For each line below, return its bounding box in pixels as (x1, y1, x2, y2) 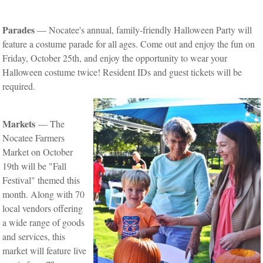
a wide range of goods (2, 215, 85, 228)
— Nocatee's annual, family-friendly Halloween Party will (37, 23, 252, 36)
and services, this (2, 230, 66, 242)
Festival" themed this (2, 173, 80, 186)
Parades (2, 22, 38, 36)
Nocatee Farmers (2, 131, 65, 144)
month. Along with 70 (2, 187, 85, 200)
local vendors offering (2, 201, 83, 214)
